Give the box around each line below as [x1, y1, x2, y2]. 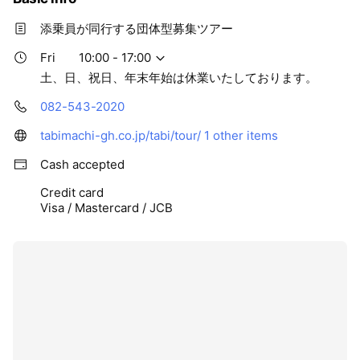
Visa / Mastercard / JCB [40, 200, 173, 215]
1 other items [204, 128, 278, 143]
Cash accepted [40, 157, 125, 172]
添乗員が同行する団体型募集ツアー [40, 21, 233, 36]
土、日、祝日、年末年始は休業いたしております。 [40, 70, 317, 85]
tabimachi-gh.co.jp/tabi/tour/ [40, 128, 201, 143]
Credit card [40, 185, 104, 200]
